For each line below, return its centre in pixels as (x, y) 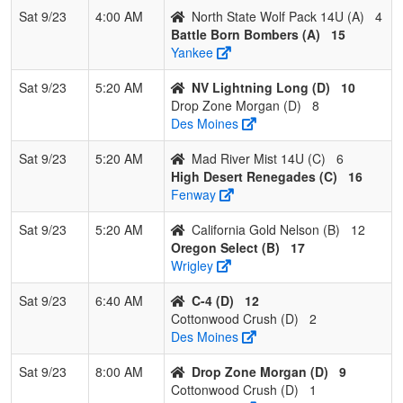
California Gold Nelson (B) (266, 229)
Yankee (192, 52)
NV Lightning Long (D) (261, 87)
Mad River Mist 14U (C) (259, 158)
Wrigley (192, 265)
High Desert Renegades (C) (254, 176)
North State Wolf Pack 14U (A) (278, 16)
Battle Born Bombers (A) (246, 34)
